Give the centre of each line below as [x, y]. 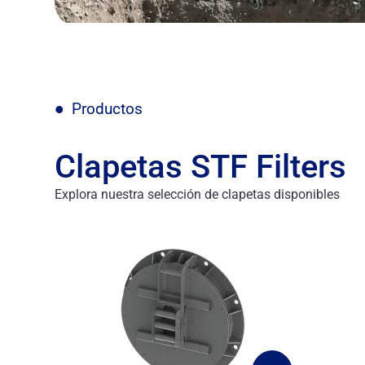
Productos [107, 108]
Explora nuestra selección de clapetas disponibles [198, 194]
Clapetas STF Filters [201, 166]
